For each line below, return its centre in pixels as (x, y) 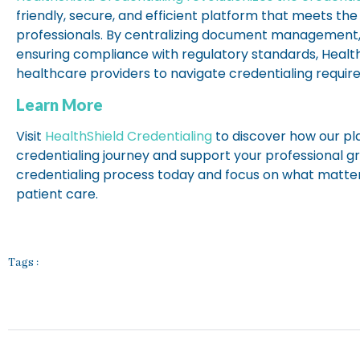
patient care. (57, 194)
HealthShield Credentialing (129, 137)
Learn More (59, 105)
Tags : (23, 262)
